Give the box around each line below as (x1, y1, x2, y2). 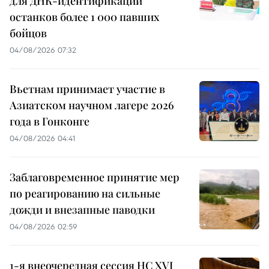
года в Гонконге (10, 114, 89, 129)
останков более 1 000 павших (10, 10, 159, 25)
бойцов (10, 26, 47, 41)
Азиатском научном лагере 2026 (10, 98, 174, 113)
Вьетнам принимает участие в (10, 82, 165, 97)
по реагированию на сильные (10, 186, 160, 201)
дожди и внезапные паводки (10, 202, 155, 217)
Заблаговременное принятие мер (10, 170, 180, 185)
